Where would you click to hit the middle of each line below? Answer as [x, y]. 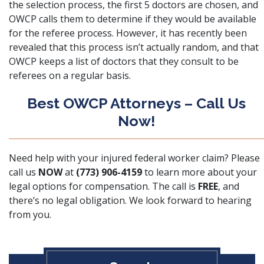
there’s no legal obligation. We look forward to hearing [130, 200]
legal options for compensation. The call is [103, 186]
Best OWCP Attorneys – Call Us [136, 103]
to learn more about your [199, 172]
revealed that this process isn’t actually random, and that [134, 47]
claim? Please [230, 158]
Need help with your [54, 158]
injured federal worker [149, 158]
